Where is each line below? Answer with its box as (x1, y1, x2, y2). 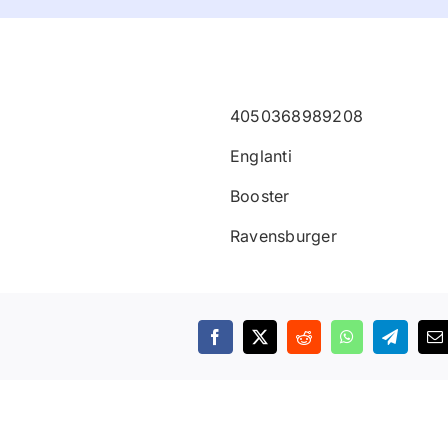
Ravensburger (230, 226, 337, 247)
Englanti (230, 146, 292, 167)
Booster (230, 186, 290, 207)
